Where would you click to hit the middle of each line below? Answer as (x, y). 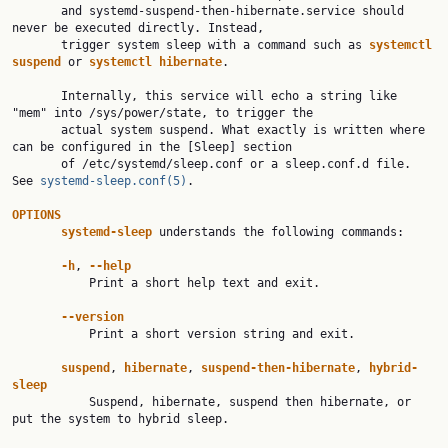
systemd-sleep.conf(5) (113, 181)
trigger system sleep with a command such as (215, 45)
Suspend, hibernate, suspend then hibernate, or (50, 402)
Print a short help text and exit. (50, 283)
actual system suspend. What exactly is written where (36, 130)
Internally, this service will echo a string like (36, 96)
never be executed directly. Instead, (138, 28)
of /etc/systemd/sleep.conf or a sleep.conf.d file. (36, 164)
